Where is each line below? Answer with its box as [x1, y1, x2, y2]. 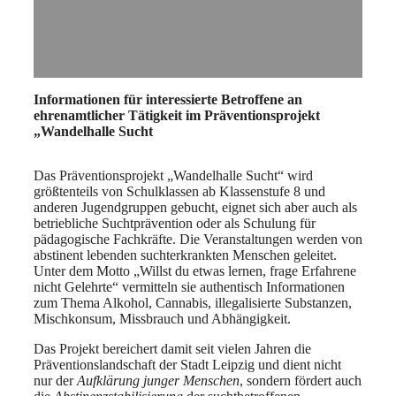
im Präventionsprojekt [186, 108, 320, 124]
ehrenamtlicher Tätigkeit [34, 108, 186, 124]
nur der [34, 373, 77, 389]
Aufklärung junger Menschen [77, 373, 240, 389]
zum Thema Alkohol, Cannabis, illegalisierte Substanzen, [34, 295, 352, 311]
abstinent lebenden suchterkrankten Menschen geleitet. [34, 247, 337, 263]
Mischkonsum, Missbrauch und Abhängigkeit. [34, 311, 291, 327]
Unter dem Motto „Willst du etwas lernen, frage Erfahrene [34, 263, 356, 279]
